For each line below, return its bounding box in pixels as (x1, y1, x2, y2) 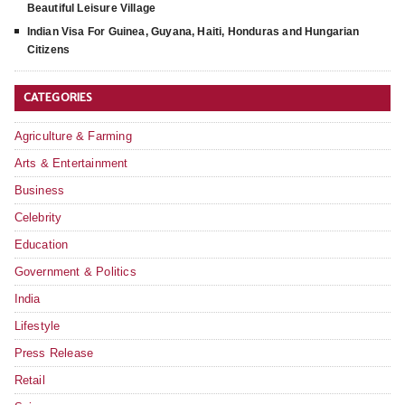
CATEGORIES (23, 90, 93, 105)
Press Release (14, 346, 94, 361)
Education (14, 238, 69, 252)
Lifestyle (14, 319, 61, 334)
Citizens (26, 43, 71, 57)
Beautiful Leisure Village (26, 2, 156, 15)
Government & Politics (14, 265, 137, 279)
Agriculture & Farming (14, 129, 132, 144)
